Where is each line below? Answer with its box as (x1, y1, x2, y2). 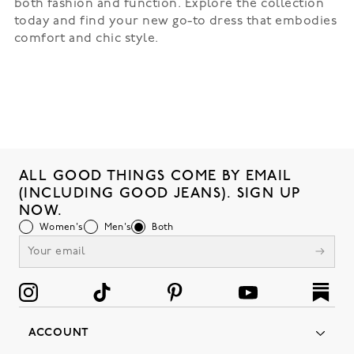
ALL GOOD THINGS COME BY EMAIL (19, 168, 292, 184)
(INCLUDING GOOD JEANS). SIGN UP (19, 185, 301, 201)
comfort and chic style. (13, 32, 159, 45)
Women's (40, 223, 84, 232)
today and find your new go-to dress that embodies (13, 15, 337, 28)
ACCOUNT (28, 327, 89, 339)
